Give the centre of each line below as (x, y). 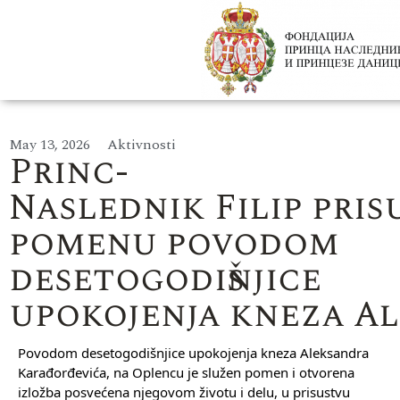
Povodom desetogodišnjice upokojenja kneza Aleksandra (193, 353)
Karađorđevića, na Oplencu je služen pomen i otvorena (186, 372)
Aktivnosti (142, 145)
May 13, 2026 (50, 145)
